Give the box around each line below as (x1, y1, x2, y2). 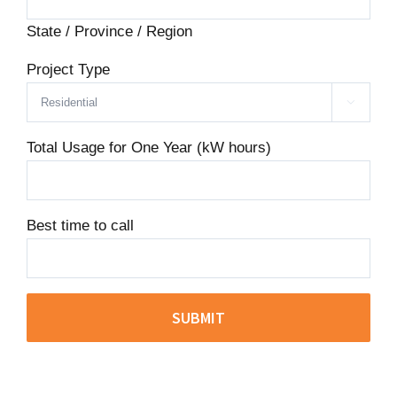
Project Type (27, 60, 110, 78)
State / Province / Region (27, 22, 192, 40)
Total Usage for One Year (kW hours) (27, 138, 271, 156)
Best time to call (27, 216, 134, 234)
